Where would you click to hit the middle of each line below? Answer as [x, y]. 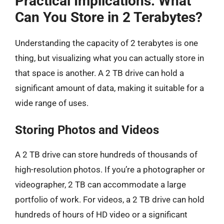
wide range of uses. [52, 103]
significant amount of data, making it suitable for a [109, 88]
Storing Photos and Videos [87, 130]
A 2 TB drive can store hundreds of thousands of [106, 154]
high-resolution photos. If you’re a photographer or [110, 169]
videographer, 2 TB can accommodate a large [100, 184]
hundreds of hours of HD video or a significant [101, 214]
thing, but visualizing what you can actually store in [109, 58]
